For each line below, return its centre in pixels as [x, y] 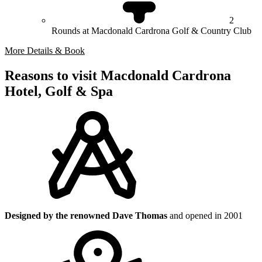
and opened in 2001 [205, 215]
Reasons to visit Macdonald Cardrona [118, 76]
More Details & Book [45, 51]
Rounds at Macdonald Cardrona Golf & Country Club [151, 31]
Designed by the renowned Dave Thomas [86, 215]
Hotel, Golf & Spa [59, 92]
